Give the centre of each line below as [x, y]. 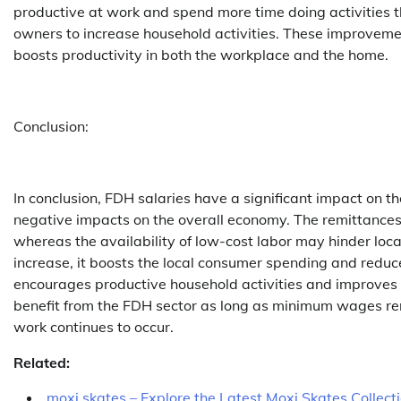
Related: [42, 362]
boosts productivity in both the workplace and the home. [201, 54]
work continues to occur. [94, 326]
